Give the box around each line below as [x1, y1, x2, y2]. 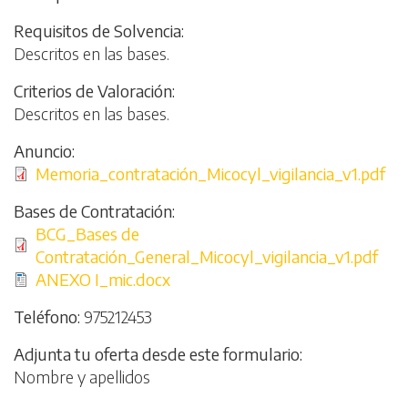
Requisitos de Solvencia [14, 20, 181, 41]
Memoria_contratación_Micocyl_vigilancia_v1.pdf [36, 163, 385, 184]
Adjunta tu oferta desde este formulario [14, 343, 300, 364]
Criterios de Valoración [14, 80, 172, 101]
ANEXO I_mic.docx [36, 269, 170, 290]
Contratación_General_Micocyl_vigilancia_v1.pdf [36, 246, 378, 267]
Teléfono [14, 306, 77, 327]
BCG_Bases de [36, 223, 139, 244]
